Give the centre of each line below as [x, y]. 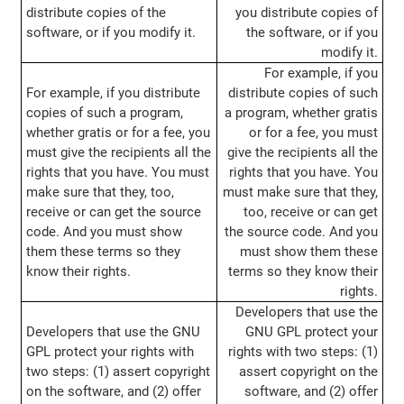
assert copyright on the [309, 372]
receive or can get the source [113, 212]
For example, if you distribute [113, 93]
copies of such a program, [104, 113]
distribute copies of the [96, 13]
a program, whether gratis [302, 113]
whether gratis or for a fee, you [118, 133]
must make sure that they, [301, 193]
